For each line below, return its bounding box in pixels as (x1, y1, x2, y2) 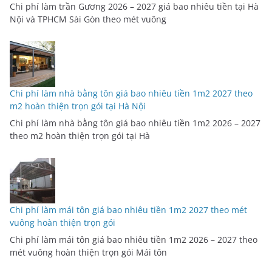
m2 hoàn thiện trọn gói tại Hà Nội (10, 100, 146, 112)
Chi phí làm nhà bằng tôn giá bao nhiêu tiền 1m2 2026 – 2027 (10, 117, 260, 129)
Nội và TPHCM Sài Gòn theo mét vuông (10, 13, 166, 25)
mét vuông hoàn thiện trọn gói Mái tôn (10, 246, 167, 259)
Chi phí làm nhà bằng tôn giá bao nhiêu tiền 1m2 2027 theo (10, 87, 253, 100)
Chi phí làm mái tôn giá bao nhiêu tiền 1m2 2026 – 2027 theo (10, 234, 257, 246)
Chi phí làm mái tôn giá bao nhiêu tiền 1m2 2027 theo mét (10, 204, 247, 216)
